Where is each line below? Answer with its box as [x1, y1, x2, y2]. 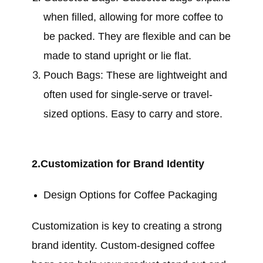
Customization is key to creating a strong [32, 220, 222, 232]
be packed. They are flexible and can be [43, 31, 231, 42]
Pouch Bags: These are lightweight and [43, 69, 227, 81]
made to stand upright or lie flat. [43, 50, 191, 62]
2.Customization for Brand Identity [32, 158, 204, 170]
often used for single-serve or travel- [43, 89, 213, 100]
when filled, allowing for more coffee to [43, 11, 223, 23]
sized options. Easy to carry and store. [43, 108, 222, 120]
